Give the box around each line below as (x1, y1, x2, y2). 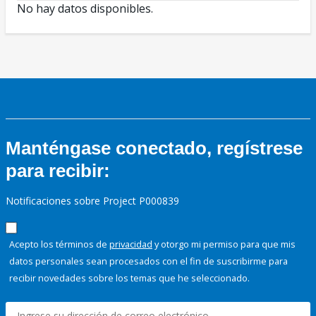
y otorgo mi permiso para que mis (152, 238, 296, 251)
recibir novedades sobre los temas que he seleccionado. (9, 272, 250, 285)
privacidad (109, 238, 152, 251)
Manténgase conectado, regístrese (6, 138, 303, 159)
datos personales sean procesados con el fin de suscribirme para (9, 255, 288, 268)
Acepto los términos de (9, 238, 109, 251)
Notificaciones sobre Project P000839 (6, 194, 179, 208)
